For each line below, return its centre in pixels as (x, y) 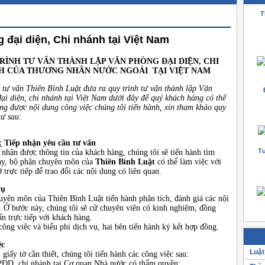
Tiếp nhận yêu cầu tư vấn (49, 143)
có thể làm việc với (188, 162)
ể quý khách (166, 98)
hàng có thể (206, 98)
